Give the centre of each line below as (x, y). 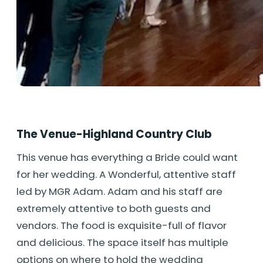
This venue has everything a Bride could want (127, 158)
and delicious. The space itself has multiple (122, 243)
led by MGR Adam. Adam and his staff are (119, 192)
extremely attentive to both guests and (114, 209)
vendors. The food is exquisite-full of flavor (122, 226)
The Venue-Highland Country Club (114, 134)
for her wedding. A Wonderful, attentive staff (127, 175)
